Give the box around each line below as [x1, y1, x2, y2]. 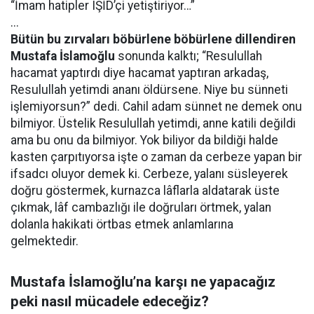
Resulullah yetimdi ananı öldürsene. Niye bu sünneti [11, 83, 288, 97]
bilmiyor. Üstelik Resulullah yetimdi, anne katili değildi [11, 116, 296, 130]
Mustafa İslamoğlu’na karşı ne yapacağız [11, 273, 275, 290]
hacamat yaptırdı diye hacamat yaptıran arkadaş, [11, 66, 268, 80]
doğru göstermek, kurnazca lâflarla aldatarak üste [11, 184, 280, 198]
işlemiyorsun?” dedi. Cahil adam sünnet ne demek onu [11, 100, 302, 114]
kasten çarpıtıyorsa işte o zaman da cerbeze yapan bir [11, 150, 302, 164]
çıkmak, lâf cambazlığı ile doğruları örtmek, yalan [11, 200, 271, 214]
